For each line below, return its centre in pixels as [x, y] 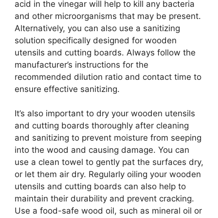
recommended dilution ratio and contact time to [108, 77]
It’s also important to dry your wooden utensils [105, 113]
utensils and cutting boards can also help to [100, 186]
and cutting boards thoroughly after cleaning [102, 126]
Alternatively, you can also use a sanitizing [97, 28]
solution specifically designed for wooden [96, 40]
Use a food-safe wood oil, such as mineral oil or [108, 211]
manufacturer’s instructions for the [82, 64]
